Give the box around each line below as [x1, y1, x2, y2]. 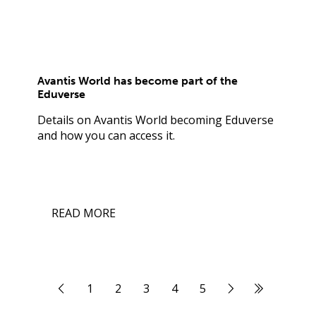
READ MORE [51, 205, 116, 221]
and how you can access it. [37, 127, 175, 143]
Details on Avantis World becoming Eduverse [37, 111, 274, 128]
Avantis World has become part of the [37, 73, 238, 87]
